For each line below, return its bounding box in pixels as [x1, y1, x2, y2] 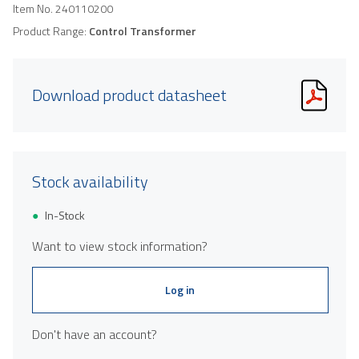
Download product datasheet [32, 82, 227, 107]
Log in [165, 280, 196, 298]
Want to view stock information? [32, 236, 208, 256]
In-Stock [45, 206, 85, 224]
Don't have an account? [32, 324, 157, 344]
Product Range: [13, 22, 89, 39]
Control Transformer [89, 22, 196, 39]
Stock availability [32, 168, 148, 194]
